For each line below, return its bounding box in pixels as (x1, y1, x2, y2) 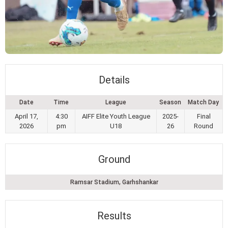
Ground (98, 153, 130, 166)
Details (98, 74, 130, 87)
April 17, (15, 112, 38, 121)
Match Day (188, 99, 219, 106)
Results (97, 210, 131, 222)
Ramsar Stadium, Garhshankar (70, 179, 158, 186)
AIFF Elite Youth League (81, 112, 150, 121)
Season (159, 99, 181, 106)
